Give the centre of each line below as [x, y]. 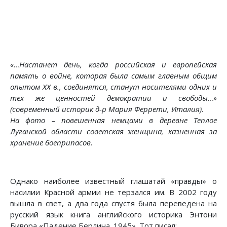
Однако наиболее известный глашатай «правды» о [113, 181]
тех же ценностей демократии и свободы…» [113, 98]
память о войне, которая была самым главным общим [113, 75]
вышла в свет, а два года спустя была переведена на [113, 203]
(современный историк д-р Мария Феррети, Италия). [107, 109]
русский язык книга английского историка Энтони [113, 214]
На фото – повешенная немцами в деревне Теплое [113, 120]
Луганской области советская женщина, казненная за [113, 131]
